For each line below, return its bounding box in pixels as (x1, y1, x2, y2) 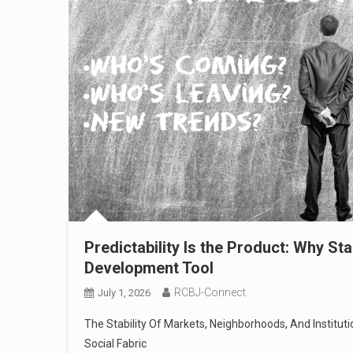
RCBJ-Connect (174, 286, 246, 299)
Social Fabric (84, 337, 149, 350)
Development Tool (84, 258, 214, 277)
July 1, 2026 (98, 287, 150, 299)
